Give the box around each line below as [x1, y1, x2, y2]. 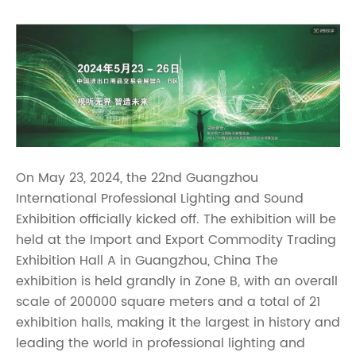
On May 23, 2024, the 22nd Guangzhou [16, 168, 258, 189]
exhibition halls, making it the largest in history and [16, 312, 340, 334]
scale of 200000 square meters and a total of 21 [16, 292, 320, 313]
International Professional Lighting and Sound [16, 188, 304, 210]
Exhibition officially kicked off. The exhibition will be [16, 209, 336, 230]
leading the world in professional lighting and [16, 333, 305, 354]
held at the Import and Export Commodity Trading [16, 230, 336, 251]
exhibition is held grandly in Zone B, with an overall [16, 271, 338, 292]
